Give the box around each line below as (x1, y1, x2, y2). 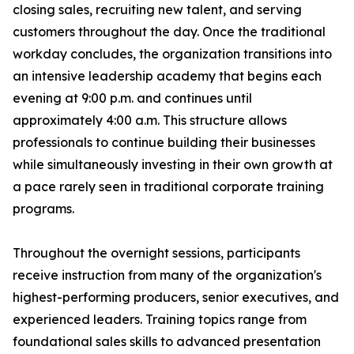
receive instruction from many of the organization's (13, 267, 322, 284)
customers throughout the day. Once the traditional (13, 24, 326, 40)
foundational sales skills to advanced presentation (13, 333, 321, 350)
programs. (13, 201, 74, 217)
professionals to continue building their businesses (13, 134, 315, 151)
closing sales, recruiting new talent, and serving (13, 2, 302, 18)
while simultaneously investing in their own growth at (13, 156, 333, 173)
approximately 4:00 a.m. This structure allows (13, 112, 287, 129)
